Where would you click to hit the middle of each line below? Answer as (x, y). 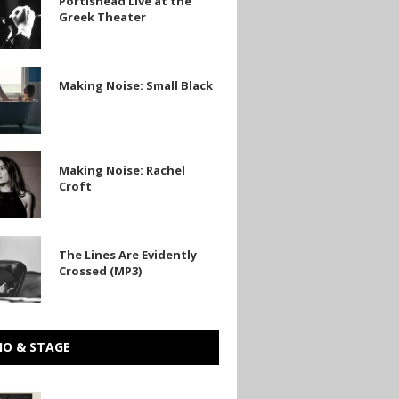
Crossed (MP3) (100, 270)
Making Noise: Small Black (135, 85)
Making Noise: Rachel (122, 170)
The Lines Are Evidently (127, 254)
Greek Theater (102, 16)
